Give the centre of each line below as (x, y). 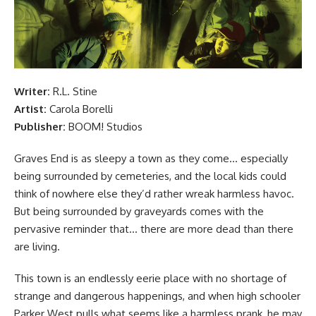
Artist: (30, 109)
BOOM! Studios (105, 126)
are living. (37, 246)
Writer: (32, 91)
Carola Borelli (80, 109)
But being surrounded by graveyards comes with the (139, 211)
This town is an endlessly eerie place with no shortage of (150, 278)
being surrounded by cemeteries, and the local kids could (150, 176)
